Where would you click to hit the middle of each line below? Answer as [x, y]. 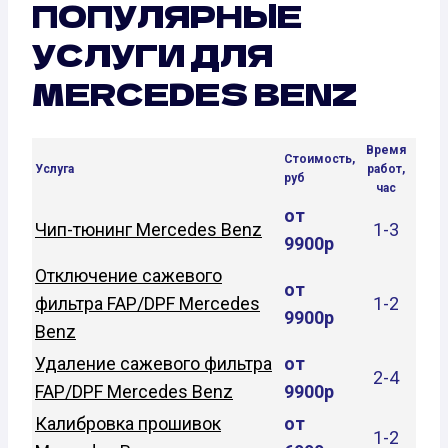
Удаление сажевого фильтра [153, 363]
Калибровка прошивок [128, 423]
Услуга [54, 168]
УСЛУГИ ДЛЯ [152, 53]
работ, [386, 168]
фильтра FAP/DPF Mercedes [147, 303]
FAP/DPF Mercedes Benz [134, 391]
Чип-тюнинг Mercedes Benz [148, 229]
